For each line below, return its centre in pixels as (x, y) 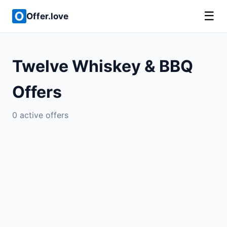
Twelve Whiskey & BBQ (103, 66)
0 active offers (40, 115)
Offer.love (47, 16)
